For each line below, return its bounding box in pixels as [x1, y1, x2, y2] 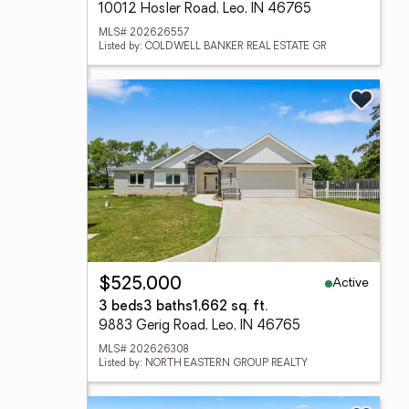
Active [332, 276, 369, 290]
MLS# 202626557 [99, 28, 189, 38]
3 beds [99, 300, 143, 314]
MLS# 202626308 [99, 345, 188, 355]
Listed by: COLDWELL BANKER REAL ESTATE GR [99, 42, 327, 52]
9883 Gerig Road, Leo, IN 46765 [99, 320, 300, 333]
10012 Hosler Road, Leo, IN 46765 [99, 3, 311, 16]
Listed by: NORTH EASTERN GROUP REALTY [99, 359, 308, 369]
